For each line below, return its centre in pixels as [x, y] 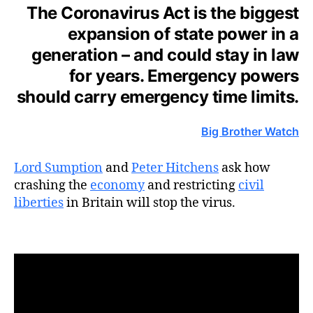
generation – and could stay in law [165, 54]
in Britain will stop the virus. [150, 203]
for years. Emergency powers [184, 75]
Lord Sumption [58, 168]
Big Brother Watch [250, 131]
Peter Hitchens [175, 168]
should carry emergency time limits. [158, 96]
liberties [39, 203]
